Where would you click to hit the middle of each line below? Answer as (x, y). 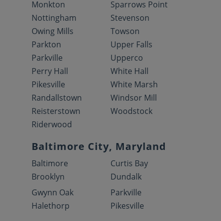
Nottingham (54, 18)
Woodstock (131, 111)
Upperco (127, 57)
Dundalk (126, 176)
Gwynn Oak (53, 192)
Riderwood (52, 124)
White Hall (129, 71)
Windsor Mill (134, 97)
